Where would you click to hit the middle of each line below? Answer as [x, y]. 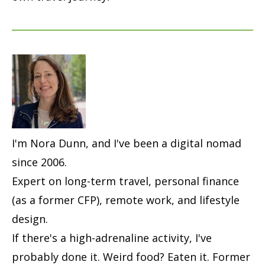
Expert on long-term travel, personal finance [125, 181]
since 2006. [39, 162]
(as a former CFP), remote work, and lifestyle [126, 200]
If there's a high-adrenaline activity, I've [112, 237]
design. [30, 219]
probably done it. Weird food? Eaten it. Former [131, 256]
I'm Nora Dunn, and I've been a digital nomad [127, 143]
